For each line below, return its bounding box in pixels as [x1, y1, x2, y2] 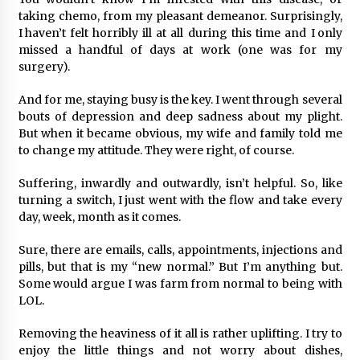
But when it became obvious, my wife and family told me [18, 125, 342, 141]
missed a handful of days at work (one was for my [18, 42, 342, 57]
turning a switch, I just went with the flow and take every [18, 192, 342, 207]
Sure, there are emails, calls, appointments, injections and [18, 242, 342, 257]
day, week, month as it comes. [18, 209, 181, 224]
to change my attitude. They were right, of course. [18, 142, 294, 157]
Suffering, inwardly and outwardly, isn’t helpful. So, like [18, 175, 342, 190]
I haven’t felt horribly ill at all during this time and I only [18, 25, 342, 40]
